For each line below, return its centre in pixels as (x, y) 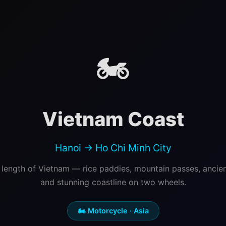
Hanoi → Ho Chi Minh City (113, 148)
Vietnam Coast (113, 119)
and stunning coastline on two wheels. (113, 182)
